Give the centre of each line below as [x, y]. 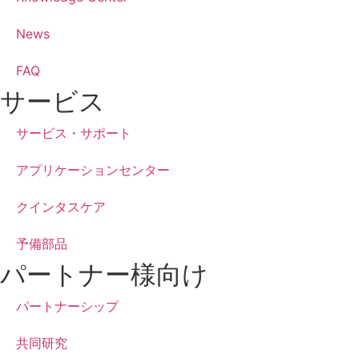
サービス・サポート [74, 133]
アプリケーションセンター [93, 170]
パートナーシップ [67, 307]
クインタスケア [61, 207]
